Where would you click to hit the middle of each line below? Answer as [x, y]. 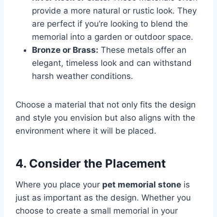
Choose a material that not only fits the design [106, 105]
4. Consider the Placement [91, 164]
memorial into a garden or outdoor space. [113, 37]
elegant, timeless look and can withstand [112, 63]
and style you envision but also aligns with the [105, 118]
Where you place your [59, 185]
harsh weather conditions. [83, 76]
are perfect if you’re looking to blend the [110, 24]
